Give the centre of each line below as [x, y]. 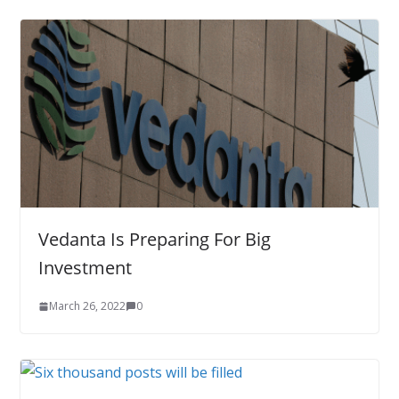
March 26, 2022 [87, 306]
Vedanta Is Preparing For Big [154, 240]
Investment [85, 268]
